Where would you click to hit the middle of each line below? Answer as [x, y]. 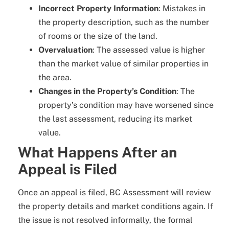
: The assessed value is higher [149, 50]
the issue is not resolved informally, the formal [105, 220]
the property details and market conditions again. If [116, 206]
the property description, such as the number [124, 22]
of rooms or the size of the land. [98, 36]
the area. [55, 77]
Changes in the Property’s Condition [107, 91]
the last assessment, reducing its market [115, 119]
